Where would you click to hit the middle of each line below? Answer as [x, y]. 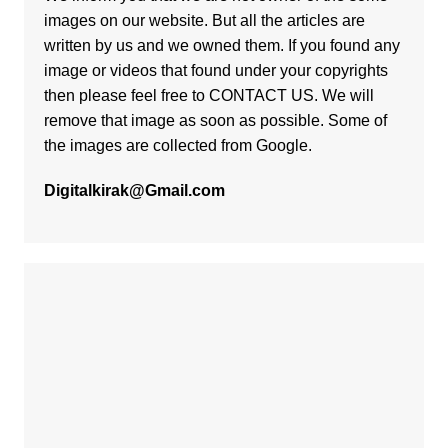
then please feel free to [126, 96]
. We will [343, 96]
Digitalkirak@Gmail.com [134, 191]
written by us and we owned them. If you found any [221, 46]
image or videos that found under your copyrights [215, 71]
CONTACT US [261, 96]
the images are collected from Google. [177, 146]
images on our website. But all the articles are [204, 21]
